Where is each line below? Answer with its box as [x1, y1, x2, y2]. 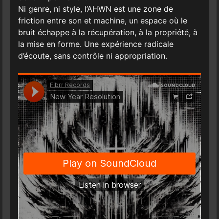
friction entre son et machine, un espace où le [18, 15, 187, 25]
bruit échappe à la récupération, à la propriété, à [18, 27, 197, 37]
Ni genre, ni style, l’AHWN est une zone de [18, 3, 173, 14]
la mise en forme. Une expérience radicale [18, 39, 174, 49]
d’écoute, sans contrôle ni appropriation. [18, 50, 167, 61]
